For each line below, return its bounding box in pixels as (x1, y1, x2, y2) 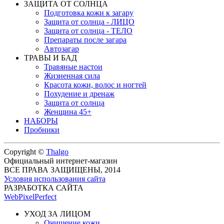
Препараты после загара (44, 35, 126, 44)
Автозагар (44, 44, 79, 53)
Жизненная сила (44, 71, 100, 80)
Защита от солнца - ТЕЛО (44, 26, 132, 35)
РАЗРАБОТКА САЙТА (4, 183, 83, 192)
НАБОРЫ (24, 116, 58, 125)
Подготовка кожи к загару (44, 8, 133, 17)
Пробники (24, 125, 59, 134)
